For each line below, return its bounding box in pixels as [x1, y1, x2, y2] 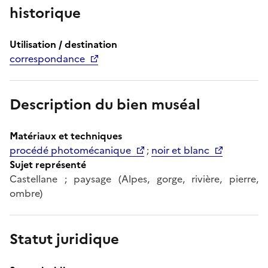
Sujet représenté [10, 157, 86, 172]
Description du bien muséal [10, 93, 200, 115]
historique [10, 2, 81, 24]
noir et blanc [151, 142, 209, 157]
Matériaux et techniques [10, 128, 122, 143]
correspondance [10, 51, 85, 66]
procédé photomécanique [10, 142, 131, 157]
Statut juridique [10, 228, 119, 250]
